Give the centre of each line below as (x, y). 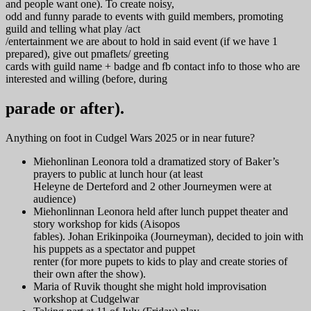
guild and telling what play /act (73, 28)
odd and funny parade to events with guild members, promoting (144, 16)
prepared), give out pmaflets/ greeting (87, 53)
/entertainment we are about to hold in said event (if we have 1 (142, 41)
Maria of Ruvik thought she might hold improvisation (150, 286)
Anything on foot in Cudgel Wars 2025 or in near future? (130, 137)
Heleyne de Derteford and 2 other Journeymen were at (152, 186)
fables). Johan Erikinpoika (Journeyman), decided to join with (168, 236)
